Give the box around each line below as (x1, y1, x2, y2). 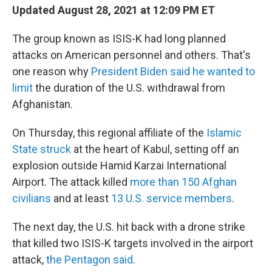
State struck (12, 143, 71, 155)
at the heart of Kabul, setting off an (71, 143, 239, 155)
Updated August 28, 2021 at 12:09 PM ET (12, 4, 215, 16)
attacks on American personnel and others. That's (12, 49, 251, 61)
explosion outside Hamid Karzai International (12, 159, 226, 172)
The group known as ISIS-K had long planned (12, 32, 226, 45)
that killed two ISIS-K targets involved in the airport (12, 237, 253, 250)
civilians (12, 192, 51, 205)
